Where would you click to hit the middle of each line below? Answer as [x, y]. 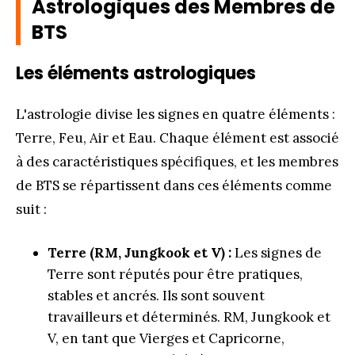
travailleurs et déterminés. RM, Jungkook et [189, 317]
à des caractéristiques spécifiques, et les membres [177, 161]
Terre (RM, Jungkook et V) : [139, 252]
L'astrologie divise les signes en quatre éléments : [176, 114]
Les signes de [277, 252]
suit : [31, 209]
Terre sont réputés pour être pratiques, [175, 274]
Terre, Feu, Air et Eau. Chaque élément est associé [177, 137]
